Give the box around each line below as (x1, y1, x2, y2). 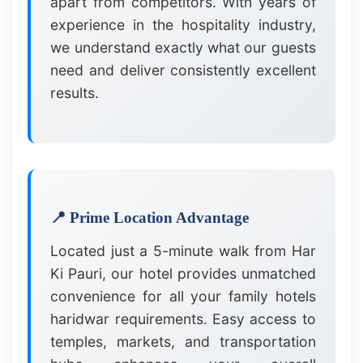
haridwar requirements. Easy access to (50, 310, 316, 328)
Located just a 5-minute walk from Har (50, 242, 316, 260)
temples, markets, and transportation (50, 333, 316, 351)
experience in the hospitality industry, (50, 16, 316, 34)
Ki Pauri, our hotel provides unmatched (50, 265, 316, 283)
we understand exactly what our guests (50, 39, 316, 57)
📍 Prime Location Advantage (50, 209, 250, 227)
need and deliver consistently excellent (50, 62, 316, 79)
